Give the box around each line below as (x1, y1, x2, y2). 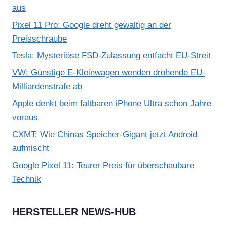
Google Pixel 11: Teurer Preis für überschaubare (12, 160, 194, 170)
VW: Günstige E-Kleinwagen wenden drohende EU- (12, 68, 205, 78)
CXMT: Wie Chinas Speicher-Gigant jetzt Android (12, 129, 197, 139)
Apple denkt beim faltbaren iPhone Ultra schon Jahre (12, 99, 211, 109)
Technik (12, 174, 41, 184)
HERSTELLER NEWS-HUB (12, 206, 136, 218)
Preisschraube (12, 33, 67, 44)
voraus (12, 112, 38, 123)
